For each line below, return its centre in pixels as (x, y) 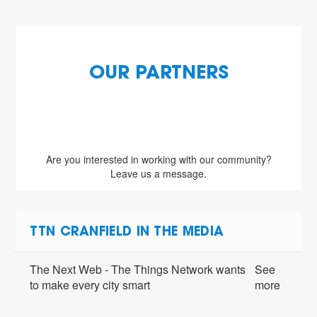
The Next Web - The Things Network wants (138, 270)
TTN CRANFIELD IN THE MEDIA (127, 233)
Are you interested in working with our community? (158, 160)
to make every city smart (90, 285)
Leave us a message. (158, 174)
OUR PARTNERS (158, 74)
